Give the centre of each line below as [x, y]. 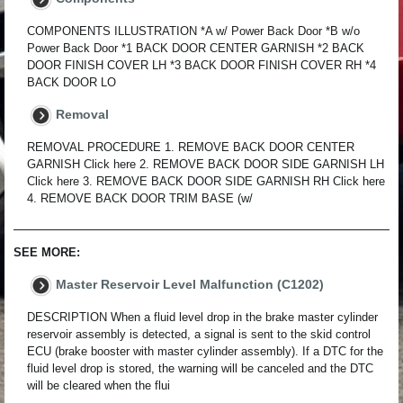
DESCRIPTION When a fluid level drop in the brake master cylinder [202, 318]
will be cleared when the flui [99, 386]
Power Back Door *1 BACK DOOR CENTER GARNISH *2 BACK [196, 49]
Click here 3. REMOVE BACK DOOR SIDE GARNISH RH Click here [206, 182]
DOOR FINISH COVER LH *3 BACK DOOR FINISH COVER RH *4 [201, 66]
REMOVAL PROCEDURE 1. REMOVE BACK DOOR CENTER [191, 148]
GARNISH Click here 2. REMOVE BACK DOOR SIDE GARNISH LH [206, 165]
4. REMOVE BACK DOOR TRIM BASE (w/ [140, 199]
